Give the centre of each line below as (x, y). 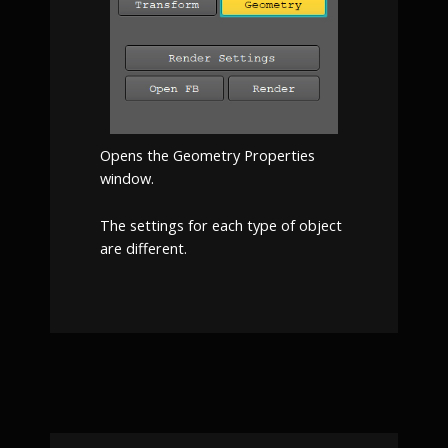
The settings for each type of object (221, 224)
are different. (143, 247)
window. (127, 178)
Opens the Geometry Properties (207, 155)
